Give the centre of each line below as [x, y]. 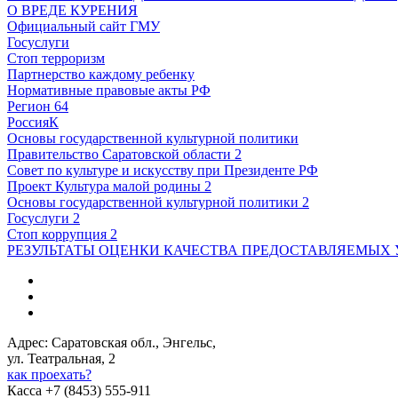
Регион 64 [38, 107]
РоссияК [33, 123]
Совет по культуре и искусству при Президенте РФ [163, 171]
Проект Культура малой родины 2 [109, 187]
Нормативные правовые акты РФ [109, 91]
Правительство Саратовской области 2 [124, 155]
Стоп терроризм [56, 59]
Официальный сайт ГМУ [84, 27]
